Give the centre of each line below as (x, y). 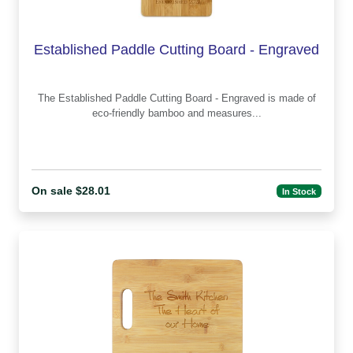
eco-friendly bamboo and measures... (176, 113)
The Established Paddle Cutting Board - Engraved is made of (48, 98)
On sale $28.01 (71, 191)
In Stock (299, 191)
